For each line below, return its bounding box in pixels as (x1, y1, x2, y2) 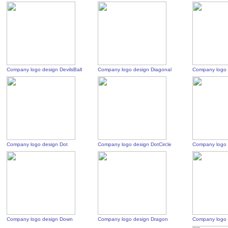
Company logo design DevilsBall (7, 67, 82, 72)
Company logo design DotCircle (98, 141, 172, 147)
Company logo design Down (7, 216, 73, 222)
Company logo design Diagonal (98, 67, 172, 72)
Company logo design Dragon (98, 216, 168, 222)
